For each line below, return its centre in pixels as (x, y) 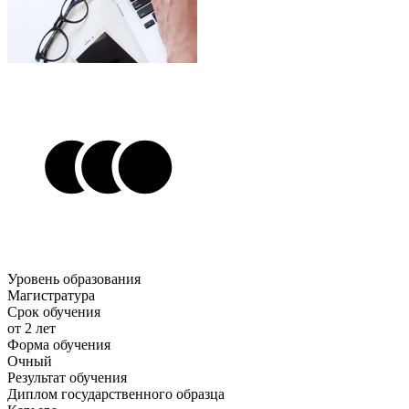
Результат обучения (67, 377)
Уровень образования (74, 278)
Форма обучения (59, 344)
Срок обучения (54, 311)
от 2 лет (31, 328)
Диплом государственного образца (116, 393)
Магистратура (51, 295)
